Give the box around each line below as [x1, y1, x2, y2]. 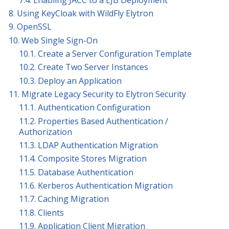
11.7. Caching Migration [19, 193, 109, 205]
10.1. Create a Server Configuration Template [19, 48, 192, 59]
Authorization [19, 126, 72, 138]
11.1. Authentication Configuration [19, 102, 150, 113]
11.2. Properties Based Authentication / [19, 115, 168, 127]
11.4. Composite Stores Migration [19, 153, 147, 165]
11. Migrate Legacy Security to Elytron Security [9, 88, 186, 100]
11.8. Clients [19, 207, 64, 218]
